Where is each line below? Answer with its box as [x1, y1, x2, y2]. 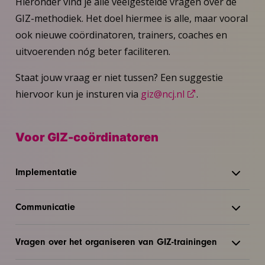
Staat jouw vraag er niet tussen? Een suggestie [15, 70, 223, 84]
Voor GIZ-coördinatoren [15, 130, 159, 144]
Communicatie [15, 201, 75, 212]
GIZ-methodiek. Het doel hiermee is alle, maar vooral [15, 11, 248, 25]
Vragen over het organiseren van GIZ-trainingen [15, 236, 217, 247]
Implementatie [15, 166, 77, 177]
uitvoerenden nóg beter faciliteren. [15, 44, 170, 58]
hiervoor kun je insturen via [15, 87, 141, 101]
